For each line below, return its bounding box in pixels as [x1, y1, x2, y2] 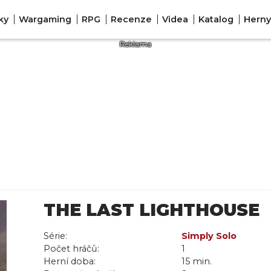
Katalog [198, 13, 233, 25]
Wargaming [18, 13, 71, 25]
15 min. [181, 256, 212, 267]
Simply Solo [181, 230, 237, 241]
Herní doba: [44, 256, 96, 267]
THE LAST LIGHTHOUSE [44, 200, 260, 220]
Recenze [110, 13, 152, 25]
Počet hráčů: [44, 243, 99, 254]
